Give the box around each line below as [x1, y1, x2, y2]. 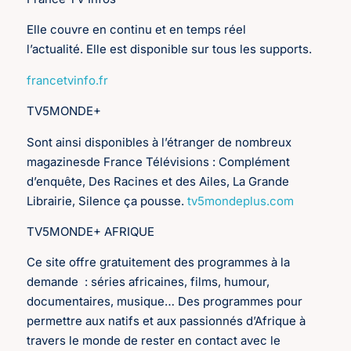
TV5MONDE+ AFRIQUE [27, 224, 155, 240]
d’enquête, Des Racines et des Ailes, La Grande [27, 173, 290, 189]
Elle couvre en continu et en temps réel [27, 22, 247, 38]
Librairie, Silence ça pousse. [27, 193, 188, 208]
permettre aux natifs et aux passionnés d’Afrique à [27, 313, 306, 329]
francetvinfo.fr [27, 72, 109, 88]
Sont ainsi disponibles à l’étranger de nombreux [27, 134, 292, 150]
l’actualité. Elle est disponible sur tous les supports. [27, 42, 313, 57]
